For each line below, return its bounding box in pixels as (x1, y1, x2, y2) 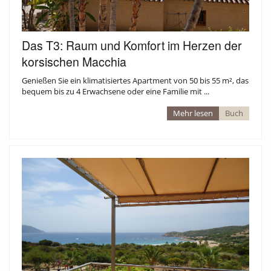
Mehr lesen (173, 107, 213, 119)
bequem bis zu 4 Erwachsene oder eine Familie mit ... (22, 85, 209, 97)
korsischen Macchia (22, 53, 126, 70)
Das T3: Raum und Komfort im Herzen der (22, 36, 242, 54)
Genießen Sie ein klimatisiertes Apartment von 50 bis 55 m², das (22, 74, 249, 86)
